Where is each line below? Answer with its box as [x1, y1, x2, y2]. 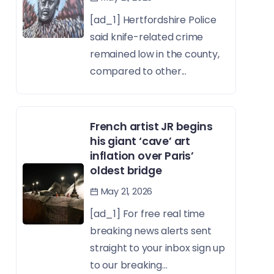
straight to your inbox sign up [90, 241, 226, 256]
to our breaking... [90, 258, 168, 273]
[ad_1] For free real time [90, 207, 206, 221]
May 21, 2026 [98, 185, 153, 198]
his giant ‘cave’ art [90, 134, 191, 149]
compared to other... [90, 64, 187, 79]
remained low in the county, [90, 47, 220, 62]
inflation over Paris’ [90, 149, 194, 164]
